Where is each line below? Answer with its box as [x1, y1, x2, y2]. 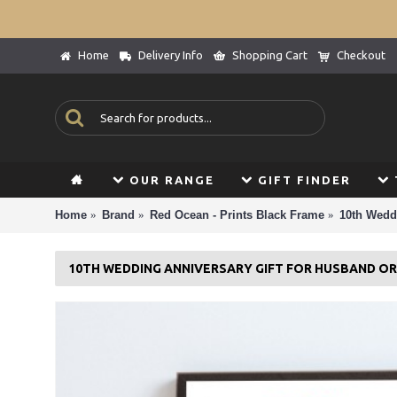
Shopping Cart [232, 49, 307, 61]
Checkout [337, 49, 385, 61]
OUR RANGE [129, 174, 214, 186]
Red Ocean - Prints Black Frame [150, 207, 324, 222]
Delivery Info [138, 49, 203, 61]
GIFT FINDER [258, 174, 351, 186]
